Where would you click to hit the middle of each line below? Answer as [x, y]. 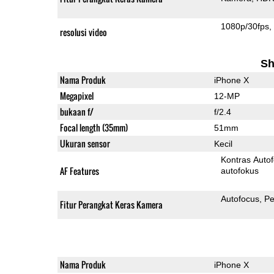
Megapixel [76, 95]
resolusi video [83, 32]
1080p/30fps [245, 26]
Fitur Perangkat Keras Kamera [111, 204]
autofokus [240, 170]
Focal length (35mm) [94, 127]
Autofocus [240, 198]
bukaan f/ [76, 111]
